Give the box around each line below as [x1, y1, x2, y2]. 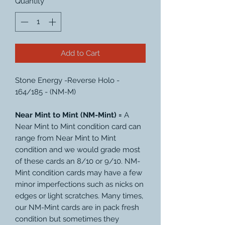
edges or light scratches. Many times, [15, 191, 143, 200]
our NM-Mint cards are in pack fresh [15, 202, 139, 212]
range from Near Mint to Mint [15, 133, 116, 143]
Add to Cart [61, 48, 100, 58]
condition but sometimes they [15, 214, 119, 223]
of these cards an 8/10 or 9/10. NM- [15, 156, 140, 166]
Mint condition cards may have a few [15, 168, 142, 177]
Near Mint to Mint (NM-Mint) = [15, 110, 122, 120]
